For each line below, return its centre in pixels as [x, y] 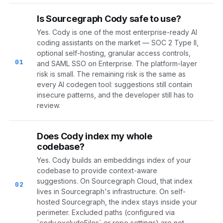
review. [49, 106]
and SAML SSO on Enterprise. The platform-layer [117, 64]
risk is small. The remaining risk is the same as [111, 74]
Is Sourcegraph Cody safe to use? [109, 19]
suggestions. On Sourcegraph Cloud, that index [115, 181]
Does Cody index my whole [95, 136]
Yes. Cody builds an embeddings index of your [114, 160]
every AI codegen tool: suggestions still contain [114, 85]
